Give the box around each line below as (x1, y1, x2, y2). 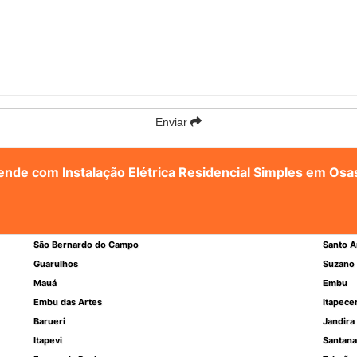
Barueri (33, 316, 66, 327)
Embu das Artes (33, 296, 103, 308)
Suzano (322, 258, 355, 269)
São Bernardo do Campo (33, 239, 139, 250)
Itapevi (33, 335, 63, 346)
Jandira (322, 316, 355, 327)
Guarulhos (33, 258, 79, 269)
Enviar (155, 116, 190, 128)
